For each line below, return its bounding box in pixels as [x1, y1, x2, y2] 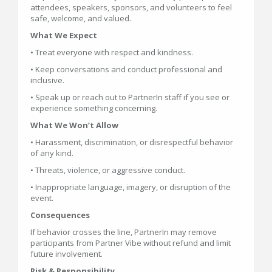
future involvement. [30, 248, 103, 259]
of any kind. [30, 148, 73, 158]
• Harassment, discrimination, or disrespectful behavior [30, 137, 233, 148]
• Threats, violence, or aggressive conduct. [30, 165, 185, 175]
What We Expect [30, 30, 97, 41]
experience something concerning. [30, 103, 157, 114]
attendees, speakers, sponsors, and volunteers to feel [30, 2, 232, 13]
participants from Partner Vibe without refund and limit [30, 237, 231, 248]
